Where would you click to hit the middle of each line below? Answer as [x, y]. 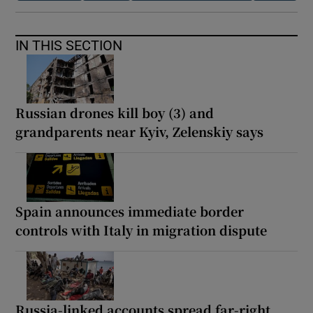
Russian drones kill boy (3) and [115, 112]
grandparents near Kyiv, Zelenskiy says [140, 131]
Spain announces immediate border [130, 211]
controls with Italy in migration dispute [141, 230]
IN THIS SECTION [69, 45]
